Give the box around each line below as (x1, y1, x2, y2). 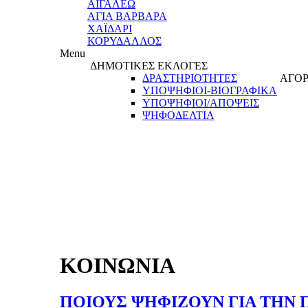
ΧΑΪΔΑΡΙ (87, 23, 132, 34)
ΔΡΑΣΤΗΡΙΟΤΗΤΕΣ (142, 72, 237, 84)
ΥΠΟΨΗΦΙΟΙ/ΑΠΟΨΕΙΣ (142, 97, 259, 109)
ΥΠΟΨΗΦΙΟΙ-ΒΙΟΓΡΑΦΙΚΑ (142, 85, 277, 96)
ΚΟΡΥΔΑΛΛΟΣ (87, 35, 162, 47)
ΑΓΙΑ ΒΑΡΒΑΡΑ (87, 10, 167, 22)
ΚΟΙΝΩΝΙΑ (60, 252, 175, 278)
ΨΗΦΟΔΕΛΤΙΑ (142, 109, 214, 121)
